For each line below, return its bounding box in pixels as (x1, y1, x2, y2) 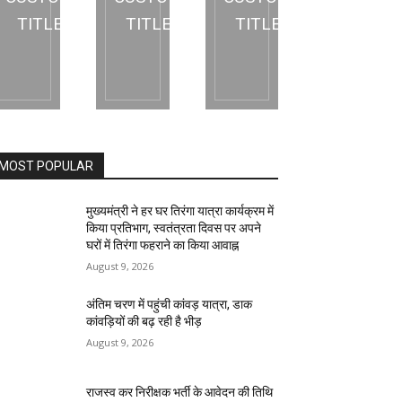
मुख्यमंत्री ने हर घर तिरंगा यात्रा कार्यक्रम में (86, 204, 275, 218)
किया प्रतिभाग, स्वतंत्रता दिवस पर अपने (86, 221, 262, 235)
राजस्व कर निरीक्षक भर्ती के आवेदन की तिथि (86, 385, 274, 400)
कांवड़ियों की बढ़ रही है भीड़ (86, 314, 203, 328)
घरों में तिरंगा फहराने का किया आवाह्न (86, 238, 240, 252)
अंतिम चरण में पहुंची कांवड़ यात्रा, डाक (86, 297, 253, 311)
